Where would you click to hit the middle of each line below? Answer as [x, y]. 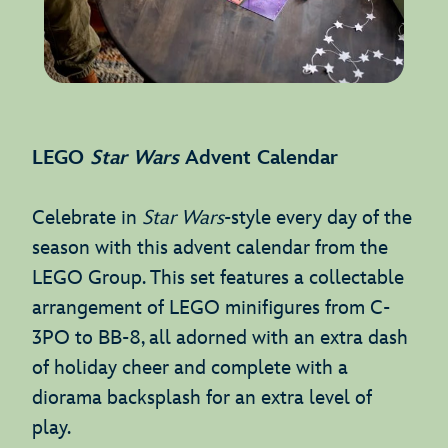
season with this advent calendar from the [210, 247]
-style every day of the [318, 217]
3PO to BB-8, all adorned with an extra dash [220, 337]
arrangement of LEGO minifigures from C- [211, 307]
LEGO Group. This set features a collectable [218, 277]
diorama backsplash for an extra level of [202, 397]
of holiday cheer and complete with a [190, 367]
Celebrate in [87, 217]
